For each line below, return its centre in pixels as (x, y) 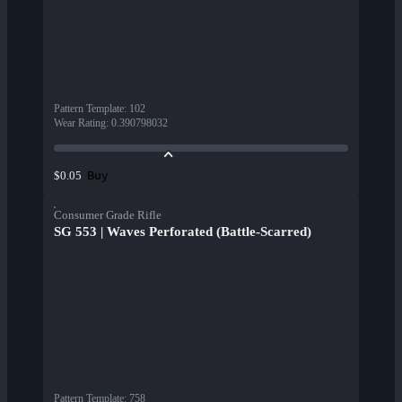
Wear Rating (80, 123)
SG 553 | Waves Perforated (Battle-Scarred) (183, 232)
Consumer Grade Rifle (108, 215)
